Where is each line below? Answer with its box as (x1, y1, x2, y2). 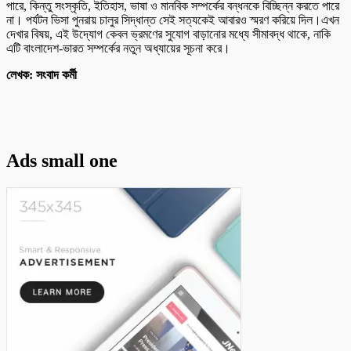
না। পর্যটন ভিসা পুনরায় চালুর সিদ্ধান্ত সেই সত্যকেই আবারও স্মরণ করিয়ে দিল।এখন (6, 13, 339, 27)
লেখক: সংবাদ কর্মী (6, 67, 77, 81)
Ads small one (6, 150, 118, 172)
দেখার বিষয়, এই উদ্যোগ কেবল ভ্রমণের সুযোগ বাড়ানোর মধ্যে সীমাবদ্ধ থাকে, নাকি (6, 27, 331, 41)
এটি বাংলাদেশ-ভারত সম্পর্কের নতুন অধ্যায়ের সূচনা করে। (6, 41, 230, 55)
